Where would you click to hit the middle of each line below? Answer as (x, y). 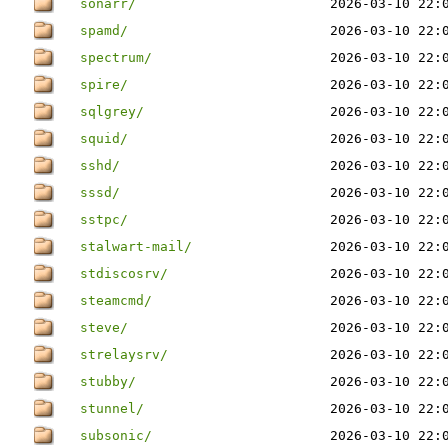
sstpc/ (104, 219)
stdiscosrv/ (124, 273)
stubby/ (108, 381)
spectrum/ (116, 57)
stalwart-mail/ (136, 246)
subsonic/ (116, 435)
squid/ (104, 138)
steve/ (104, 327)
